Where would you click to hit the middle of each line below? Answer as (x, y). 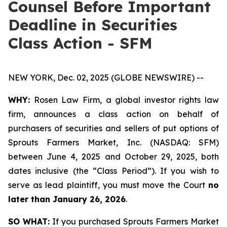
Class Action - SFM (80, 43)
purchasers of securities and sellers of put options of (113, 128)
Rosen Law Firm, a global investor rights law (124, 100)
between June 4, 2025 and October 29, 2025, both (113, 157)
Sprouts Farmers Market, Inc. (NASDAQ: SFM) (113, 142)
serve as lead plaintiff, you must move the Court (108, 185)
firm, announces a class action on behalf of (113, 114)
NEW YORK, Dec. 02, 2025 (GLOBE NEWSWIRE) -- (106, 78)
